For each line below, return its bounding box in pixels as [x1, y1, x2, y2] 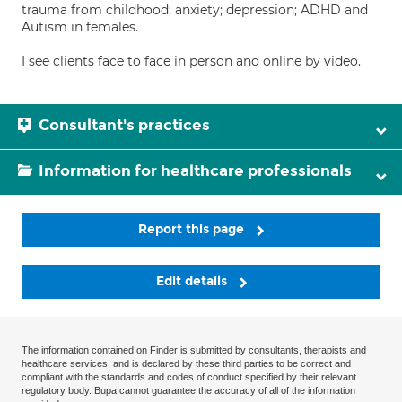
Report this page [138, 222, 248, 237]
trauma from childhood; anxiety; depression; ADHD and [22, 2, 368, 18]
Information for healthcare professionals [39, 162, 352, 180]
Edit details [155, 274, 231, 290]
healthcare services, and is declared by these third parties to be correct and [22, 358, 351, 370]
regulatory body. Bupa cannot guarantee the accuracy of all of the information [22, 385, 355, 397]
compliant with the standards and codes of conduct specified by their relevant [22, 371, 356, 383]
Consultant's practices [39, 116, 210, 135]
